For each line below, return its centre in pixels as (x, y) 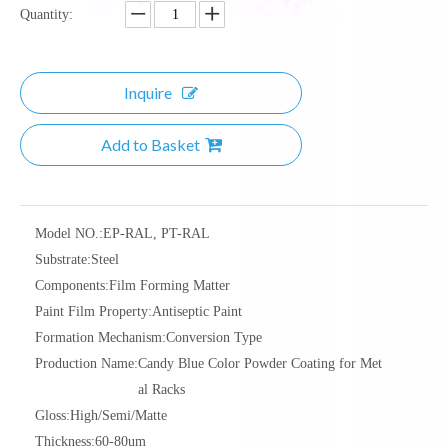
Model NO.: (69, 233)
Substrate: (63, 259)
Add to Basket (150, 144)
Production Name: (86, 363)
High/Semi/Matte (118, 415)
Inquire (148, 92)
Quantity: (46, 14)
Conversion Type (214, 337)
